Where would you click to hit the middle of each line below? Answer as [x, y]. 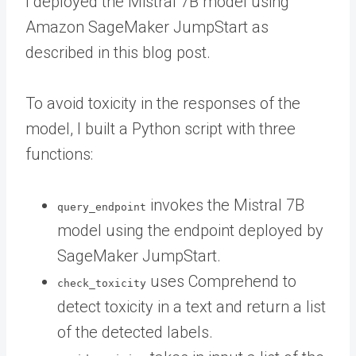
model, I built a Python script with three [161, 128]
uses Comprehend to [221, 281]
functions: [59, 154]
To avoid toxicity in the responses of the [163, 103]
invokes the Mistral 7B [225, 205]
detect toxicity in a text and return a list [192, 306]
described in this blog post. [118, 52]
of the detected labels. [135, 332]
